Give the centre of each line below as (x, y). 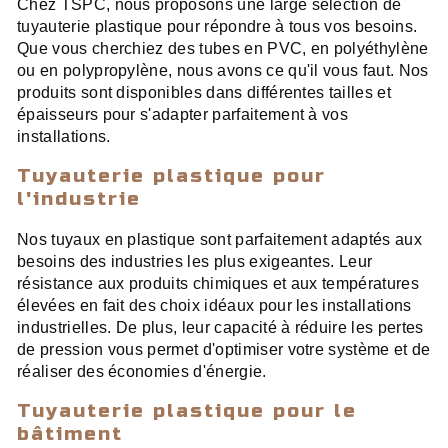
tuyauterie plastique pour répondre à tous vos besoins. (217, 26)
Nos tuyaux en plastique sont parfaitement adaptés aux (219, 240)
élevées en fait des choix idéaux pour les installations (214, 306)
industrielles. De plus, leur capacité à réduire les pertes (220, 328)
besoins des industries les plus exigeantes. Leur (195, 262)
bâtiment (70, 434)
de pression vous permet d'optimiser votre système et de (224, 350)
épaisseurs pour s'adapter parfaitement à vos (183, 114)
